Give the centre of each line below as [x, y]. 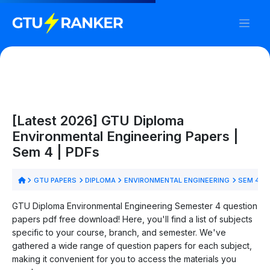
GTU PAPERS [55, 180]
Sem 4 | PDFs [56, 152]
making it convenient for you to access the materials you [124, 259]
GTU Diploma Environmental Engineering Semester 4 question [135, 206]
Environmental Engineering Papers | [125, 136]
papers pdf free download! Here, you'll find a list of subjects [132, 219]
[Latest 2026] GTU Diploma [98, 120]
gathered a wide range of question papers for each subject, [132, 245]
